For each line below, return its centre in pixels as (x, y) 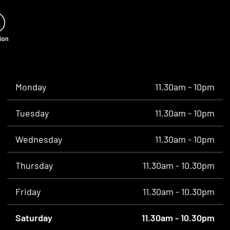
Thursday (34, 165)
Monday (31, 87)
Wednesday (39, 139)
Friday (28, 191)
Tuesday (32, 113)
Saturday (34, 218)
